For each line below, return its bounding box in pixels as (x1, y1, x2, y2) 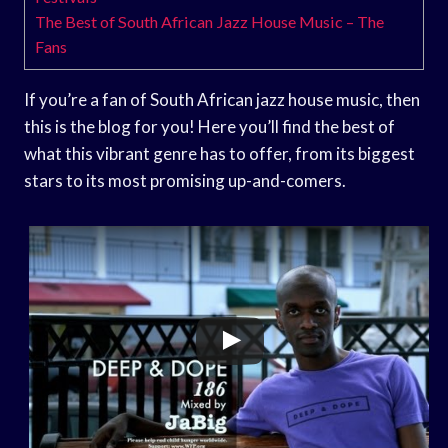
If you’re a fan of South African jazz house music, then (24, 88, 420, 110)
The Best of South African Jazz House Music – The (35, 11, 384, 31)
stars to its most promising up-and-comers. (24, 169, 346, 191)
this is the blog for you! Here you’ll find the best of (24, 115, 395, 137)
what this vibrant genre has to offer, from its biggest (24, 142, 415, 164)
